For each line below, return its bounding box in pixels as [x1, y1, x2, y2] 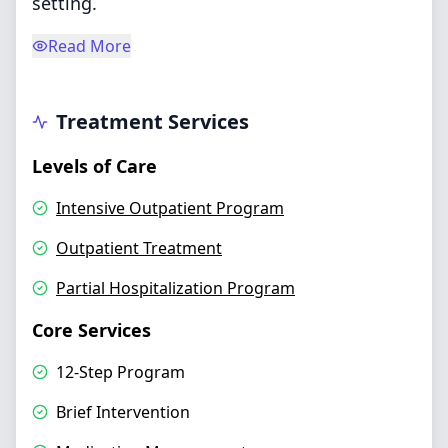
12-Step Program [56, 361, 185, 383]
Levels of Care [32, 154, 157, 178]
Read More [48, 35, 131, 57]
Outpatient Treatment [56, 237, 222, 259]
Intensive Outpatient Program [56, 197, 284, 219]
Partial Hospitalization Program [56, 277, 295, 299]
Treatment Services [56, 108, 249, 135]
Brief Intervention [56, 401, 190, 423]
